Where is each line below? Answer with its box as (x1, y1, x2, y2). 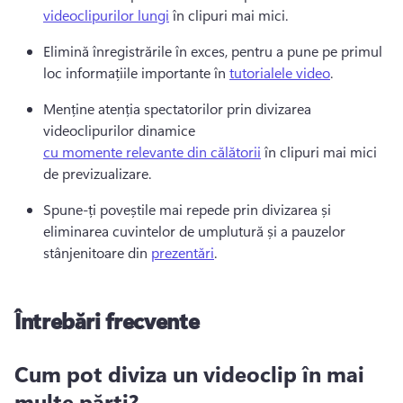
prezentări (151, 242, 214, 262)
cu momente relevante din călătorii (43, 141, 261, 161)
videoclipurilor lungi (43, 4, 169, 24)
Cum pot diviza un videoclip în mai (14, 358, 364, 388)
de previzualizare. (43, 163, 155, 183)
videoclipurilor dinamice (43, 120, 199, 139)
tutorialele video (229, 62, 330, 82)
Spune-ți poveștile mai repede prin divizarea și (43, 199, 331, 219)
